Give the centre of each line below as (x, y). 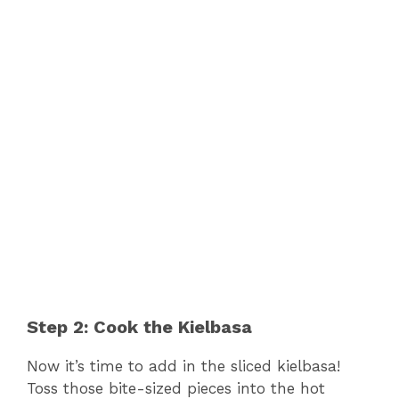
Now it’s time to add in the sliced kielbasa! (183, 366)
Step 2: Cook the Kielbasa (139, 326)
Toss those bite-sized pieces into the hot (176, 388)
